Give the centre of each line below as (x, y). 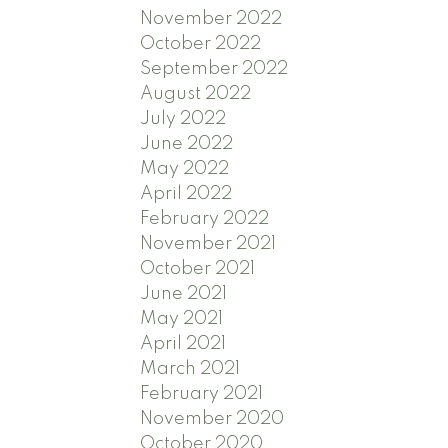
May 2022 (185, 168)
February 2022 (205, 218)
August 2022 (196, 93)
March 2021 (190, 368)
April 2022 (186, 193)
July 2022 (183, 118)
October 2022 (201, 43)
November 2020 (212, 418)
